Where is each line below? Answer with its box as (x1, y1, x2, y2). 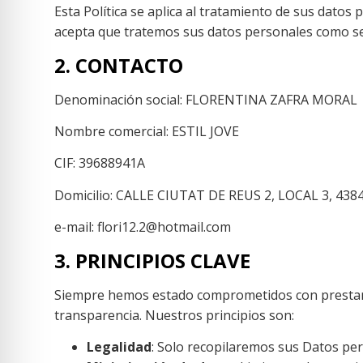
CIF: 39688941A (54, 154, 146, 173)
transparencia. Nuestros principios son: (54, 305, 295, 324)
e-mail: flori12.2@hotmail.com (54, 218, 232, 237)
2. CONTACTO (54, 51, 184, 79)
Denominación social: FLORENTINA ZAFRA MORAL (54, 90, 358, 109)
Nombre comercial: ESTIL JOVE (54, 122, 240, 140)
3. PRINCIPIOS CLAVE (54, 246, 251, 274)
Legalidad (87, 337, 152, 356)
